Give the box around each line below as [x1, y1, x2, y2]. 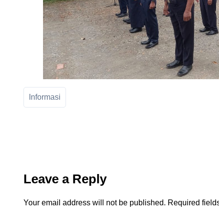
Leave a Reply [23, 172, 107, 187]
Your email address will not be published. [23, 198, 166, 207]
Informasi [29, 93, 61, 102]
